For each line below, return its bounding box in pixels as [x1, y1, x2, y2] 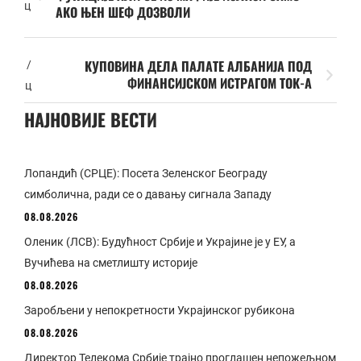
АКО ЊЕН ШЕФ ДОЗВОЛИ [56, 2, 190, 22]
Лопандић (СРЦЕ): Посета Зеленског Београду [24, 166, 268, 180]
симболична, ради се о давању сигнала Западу [24, 187, 272, 201]
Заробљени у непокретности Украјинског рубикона [24, 303, 295, 317]
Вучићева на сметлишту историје [24, 255, 197, 269]
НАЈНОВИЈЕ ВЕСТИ [24, 106, 157, 132]
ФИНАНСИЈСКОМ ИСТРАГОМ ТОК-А [127, 73, 312, 93]
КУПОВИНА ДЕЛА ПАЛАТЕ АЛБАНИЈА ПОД [85, 56, 312, 76]
